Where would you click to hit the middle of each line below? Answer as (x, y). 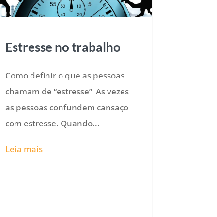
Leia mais (24, 149)
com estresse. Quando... (53, 123)
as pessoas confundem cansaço (67, 107)
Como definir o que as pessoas (65, 75)
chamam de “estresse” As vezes (67, 91)
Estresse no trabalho (63, 47)
